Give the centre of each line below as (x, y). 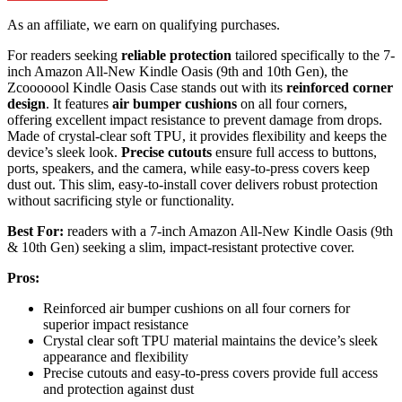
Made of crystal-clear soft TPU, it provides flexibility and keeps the (197, 136)
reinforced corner (340, 88)
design (26, 104)
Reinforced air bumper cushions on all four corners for (197, 309)
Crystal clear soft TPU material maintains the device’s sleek (210, 341)
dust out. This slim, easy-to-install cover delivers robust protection (192, 185)
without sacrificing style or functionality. (121, 201)
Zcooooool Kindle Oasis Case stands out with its (147, 88)
